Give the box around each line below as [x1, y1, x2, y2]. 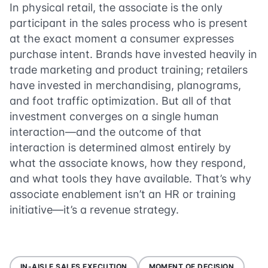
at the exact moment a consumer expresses [10, 32, 234, 45]
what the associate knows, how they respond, [10, 156, 246, 169]
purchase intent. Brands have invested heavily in [10, 47, 257, 60]
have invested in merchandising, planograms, [10, 78, 241, 92]
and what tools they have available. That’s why [10, 172, 251, 185]
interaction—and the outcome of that [10, 125, 202, 138]
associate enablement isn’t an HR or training [10, 187, 236, 200]
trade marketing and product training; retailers [10, 63, 248, 76]
